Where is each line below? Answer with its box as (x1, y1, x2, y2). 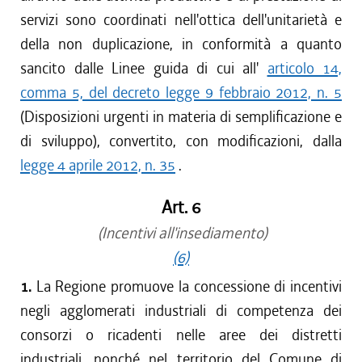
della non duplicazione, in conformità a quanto (20, 34, 342, 54)
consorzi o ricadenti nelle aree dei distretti (20, 325, 342, 345)
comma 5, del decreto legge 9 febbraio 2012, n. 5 (20, 82, 342, 103)
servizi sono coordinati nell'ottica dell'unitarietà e (20, 10, 342, 30)
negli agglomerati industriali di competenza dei (20, 301, 342, 321)
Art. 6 (161, 196, 201, 219)
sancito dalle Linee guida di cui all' (20, 58, 267, 78)
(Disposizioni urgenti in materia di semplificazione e (20, 107, 342, 127)
